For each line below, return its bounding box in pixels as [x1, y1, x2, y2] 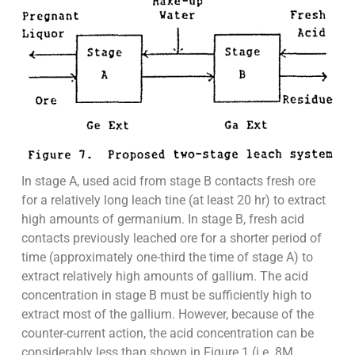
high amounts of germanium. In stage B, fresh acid [21, 211, 304, 227]
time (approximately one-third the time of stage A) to [21, 249, 313, 265]
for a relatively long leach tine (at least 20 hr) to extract [21, 192, 326, 208]
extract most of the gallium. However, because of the [21, 306, 314, 322]
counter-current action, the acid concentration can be [21, 325, 314, 341]
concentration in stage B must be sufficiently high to [21, 287, 311, 303]
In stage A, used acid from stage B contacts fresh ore [21, 173, 315, 189]
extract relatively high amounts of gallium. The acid [21, 268, 308, 284]
